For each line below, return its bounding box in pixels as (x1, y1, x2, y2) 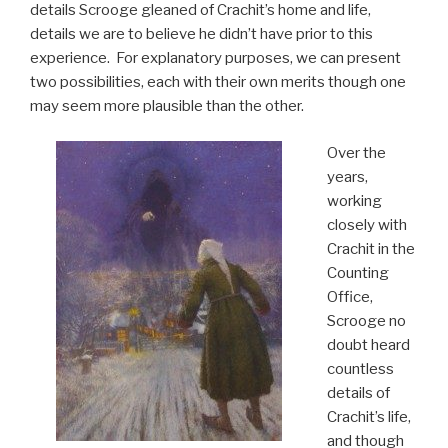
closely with (326, 215, 407, 234)
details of (326, 383, 390, 402)
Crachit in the (326, 239, 415, 258)
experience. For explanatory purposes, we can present (30, 49, 401, 68)
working (326, 191, 382, 210)
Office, (326, 287, 373, 306)
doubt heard (326, 335, 410, 354)
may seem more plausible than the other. (30, 97, 304, 116)
